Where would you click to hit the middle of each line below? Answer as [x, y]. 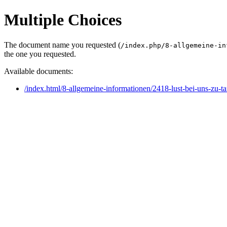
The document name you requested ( [62, 45]
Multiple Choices [63, 20]
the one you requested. [40, 54]
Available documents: [39, 71]
